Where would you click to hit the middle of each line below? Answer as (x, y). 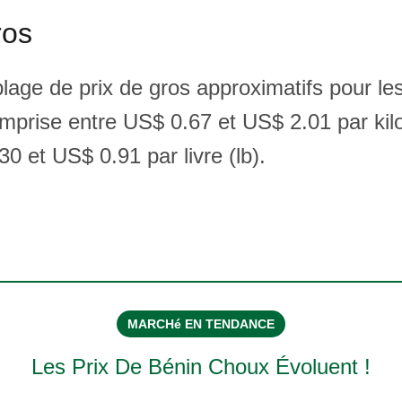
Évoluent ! (320, 367)
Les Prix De (90, 367)
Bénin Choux (209, 367)
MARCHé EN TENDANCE (201, 324)
